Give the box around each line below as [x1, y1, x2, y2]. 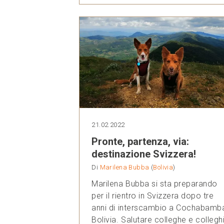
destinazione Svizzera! [91, 148, 196, 160]
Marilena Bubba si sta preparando [91, 179, 217, 189]
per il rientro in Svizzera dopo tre [91, 191, 214, 201]
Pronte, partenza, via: [91, 135, 189, 148]
